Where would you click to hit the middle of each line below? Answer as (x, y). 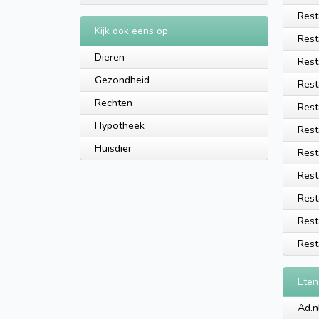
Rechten (114, 103)
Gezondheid (122, 80)
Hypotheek (120, 125)
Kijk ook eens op (131, 31)
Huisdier (113, 148)
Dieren (110, 57)
